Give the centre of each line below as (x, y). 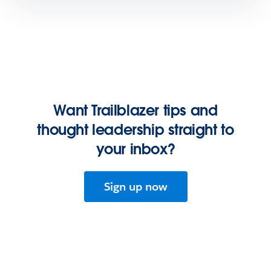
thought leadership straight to (135, 129)
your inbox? (135, 149)
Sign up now (135, 186)
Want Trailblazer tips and (135, 110)
